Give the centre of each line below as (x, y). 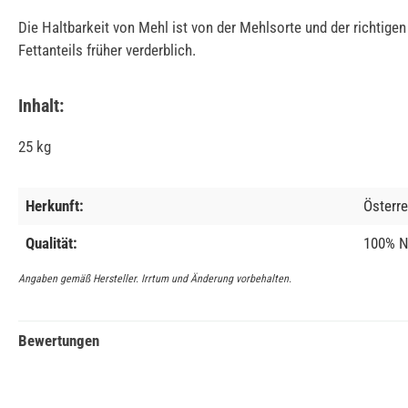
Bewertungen (59, 340)
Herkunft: (55, 205)
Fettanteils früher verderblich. (107, 50)
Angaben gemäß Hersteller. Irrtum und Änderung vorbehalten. (155, 278)
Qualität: (51, 243)
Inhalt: (41, 105)
